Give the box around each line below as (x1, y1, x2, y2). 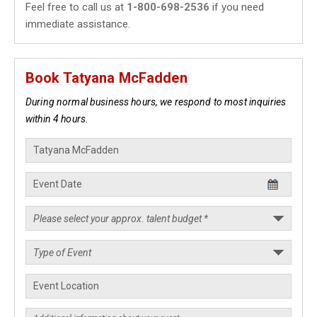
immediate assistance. (25, 18, 130, 30)
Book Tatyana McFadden (25, 69, 188, 86)
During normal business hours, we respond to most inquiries (25, 96, 287, 108)
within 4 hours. (25, 113, 89, 125)
